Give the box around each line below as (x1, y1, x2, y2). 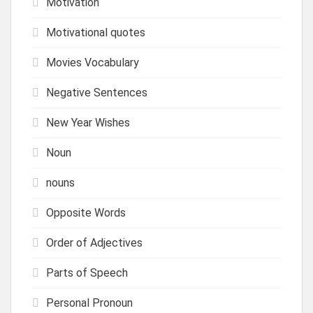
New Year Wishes (46, 115, 130, 129)
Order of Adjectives (46, 235, 143, 249)
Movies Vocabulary (46, 55, 139, 69)
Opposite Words (46, 205, 126, 219)
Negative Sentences (46, 85, 147, 99)
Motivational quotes (46, 25, 145, 39)
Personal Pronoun (46, 296, 133, 310)
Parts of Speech (46, 265, 128, 279)
